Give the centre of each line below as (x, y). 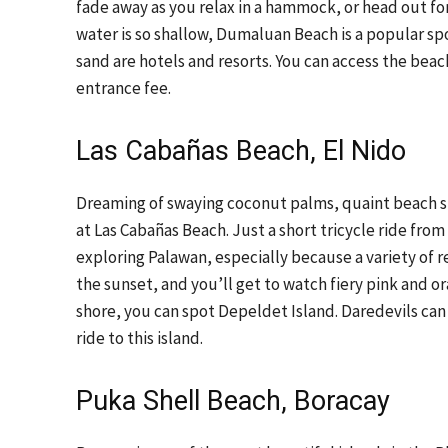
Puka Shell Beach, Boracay (233, 401)
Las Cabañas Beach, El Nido (241, 151)
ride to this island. (139, 338)
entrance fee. (123, 88)
